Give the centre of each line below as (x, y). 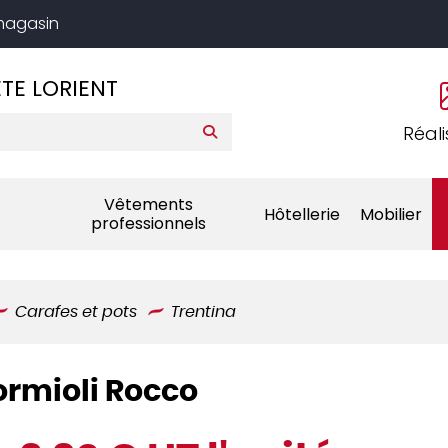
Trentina (203, 312)
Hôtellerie (302, 214)
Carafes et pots (76, 312)
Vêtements (148, 204)
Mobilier (391, 214)
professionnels (148, 223)
